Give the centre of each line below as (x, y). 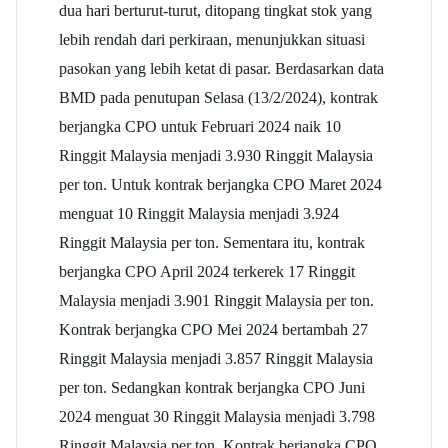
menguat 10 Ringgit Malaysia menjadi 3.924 (199, 213)
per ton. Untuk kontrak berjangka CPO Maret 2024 (220, 184)
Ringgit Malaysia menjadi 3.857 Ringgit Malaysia (216, 358)
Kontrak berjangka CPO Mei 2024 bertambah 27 (213, 329)
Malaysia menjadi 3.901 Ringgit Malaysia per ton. (216, 300)
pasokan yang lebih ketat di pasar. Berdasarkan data (221, 68)
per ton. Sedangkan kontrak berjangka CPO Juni (212, 387)
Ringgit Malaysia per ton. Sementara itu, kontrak (212, 242)
